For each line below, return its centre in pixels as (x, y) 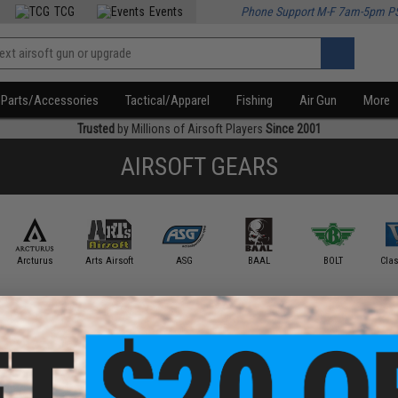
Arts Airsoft (110, 260)
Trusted (96, 129)
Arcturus (35, 260)
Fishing (255, 100)
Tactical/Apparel (168, 100)
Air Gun (318, 100)
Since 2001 (293, 129)
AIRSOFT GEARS (199, 167)
